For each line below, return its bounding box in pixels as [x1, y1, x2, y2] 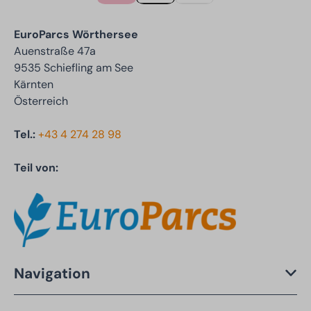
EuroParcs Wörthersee [14, 27, 138, 42]
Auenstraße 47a [14, 44, 96, 58]
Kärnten [14, 77, 53, 92]
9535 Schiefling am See [14, 60, 133, 75]
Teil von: [14, 160, 58, 175]
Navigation [14, 263, 90, 283]
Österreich [14, 94, 68, 108]
